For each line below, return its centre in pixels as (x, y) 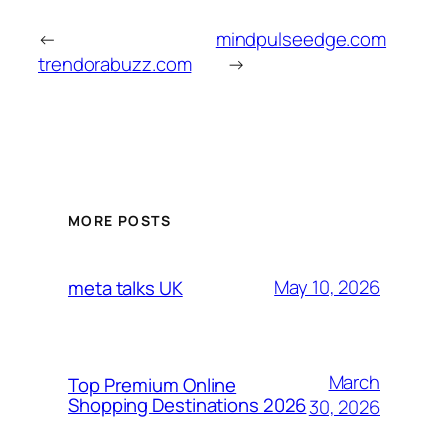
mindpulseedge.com (301, 39)
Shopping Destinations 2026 (187, 404)
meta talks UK (125, 287)
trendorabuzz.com (115, 64)
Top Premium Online (152, 384)
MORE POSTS (119, 220)
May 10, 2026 (327, 287)
